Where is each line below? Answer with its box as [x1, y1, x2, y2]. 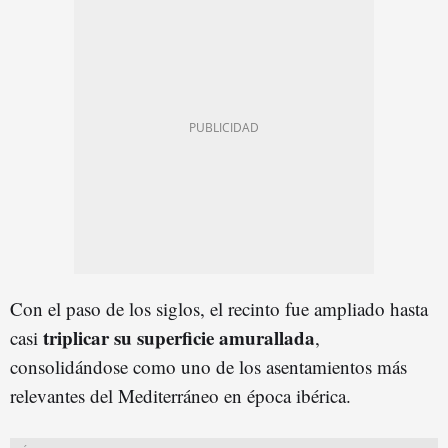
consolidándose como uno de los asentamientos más [10, 353, 407, 379]
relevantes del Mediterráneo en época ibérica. [10, 382, 351, 408]
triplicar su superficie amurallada [43, 323, 315, 351]
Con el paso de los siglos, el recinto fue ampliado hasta [10, 295, 428, 321]
